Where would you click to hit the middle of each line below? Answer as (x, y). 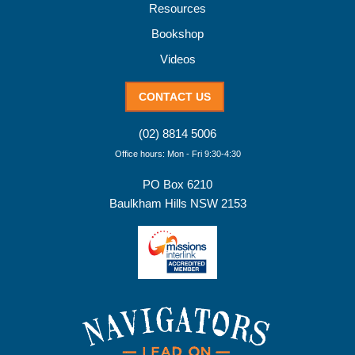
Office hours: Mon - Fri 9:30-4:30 (177, 154)
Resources (177, 9)
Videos (177, 59)
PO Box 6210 (177, 185)
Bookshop (177, 34)
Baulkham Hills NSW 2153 (177, 204)
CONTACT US (174, 97)
